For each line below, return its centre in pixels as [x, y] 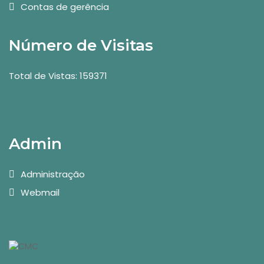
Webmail [40, 192]
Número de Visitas [81, 45]
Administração [53, 174]
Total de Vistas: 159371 [58, 76]
